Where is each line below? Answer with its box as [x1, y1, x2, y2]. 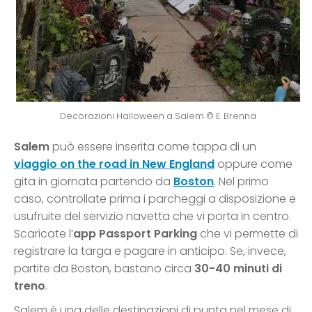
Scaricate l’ [14, 226, 73, 242]
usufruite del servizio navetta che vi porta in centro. [14, 208, 291, 225]
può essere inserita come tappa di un [49, 139, 256, 155]
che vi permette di [197, 226, 298, 242]
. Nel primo [214, 173, 269, 190]
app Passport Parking [73, 226, 197, 242]
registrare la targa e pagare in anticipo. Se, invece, [14, 243, 286, 260]
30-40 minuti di [194, 260, 282, 277]
